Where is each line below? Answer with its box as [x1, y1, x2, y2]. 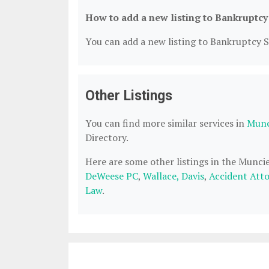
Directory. [85, 131, 128, 144]
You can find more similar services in [85, 116, 247, 130]
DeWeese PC [85, 169, 138, 183]
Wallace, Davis [143, 169, 204, 183]
